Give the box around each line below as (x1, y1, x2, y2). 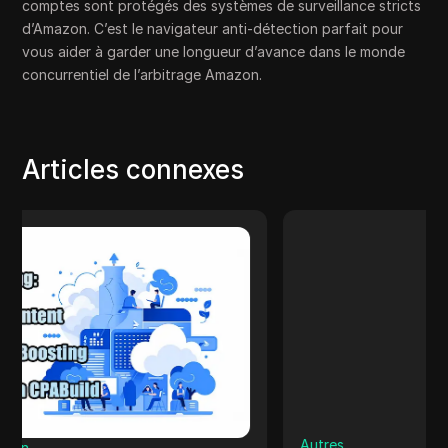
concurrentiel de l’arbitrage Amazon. (22, 66, 263, 83)
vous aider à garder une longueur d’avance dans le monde (22, 43, 406, 60)
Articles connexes (22, 154, 245, 185)
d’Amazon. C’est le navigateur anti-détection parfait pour (22, 20, 404, 37)
